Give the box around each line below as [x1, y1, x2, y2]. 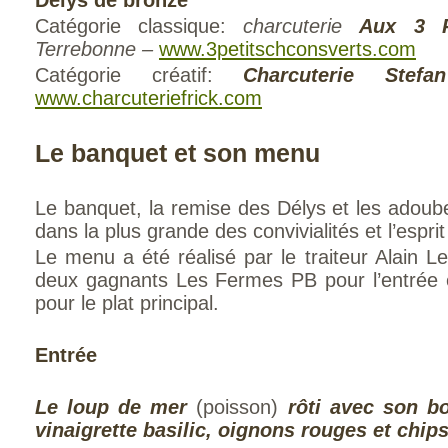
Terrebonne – [35, 38, 159, 60]
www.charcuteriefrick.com [35, 87, 262, 109]
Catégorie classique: [35, 15, 244, 37]
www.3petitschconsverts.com [159, 38, 416, 60]
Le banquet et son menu [35, 139, 320, 167]
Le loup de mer [35, 396, 188, 418]
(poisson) [187, 396, 288, 418]
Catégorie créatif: [35, 64, 244, 86]
